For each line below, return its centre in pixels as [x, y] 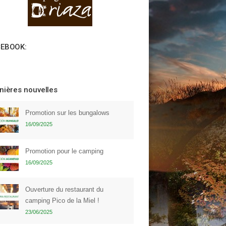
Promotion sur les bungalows [67, 113]
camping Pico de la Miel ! [62, 201]
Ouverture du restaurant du [64, 189]
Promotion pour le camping [64, 151]
